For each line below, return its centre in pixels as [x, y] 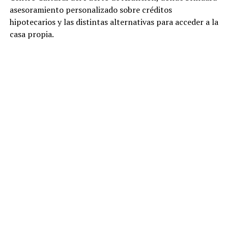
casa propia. [32, 34]
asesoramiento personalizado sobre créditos [91, 10]
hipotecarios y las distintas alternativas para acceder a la [114, 22]
